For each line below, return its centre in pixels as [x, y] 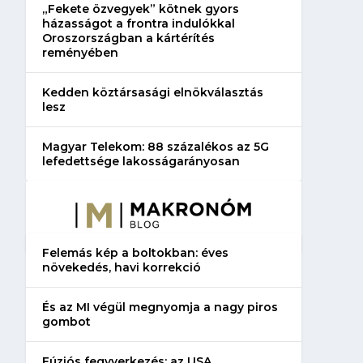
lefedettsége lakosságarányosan [141, 161]
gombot [66, 321]
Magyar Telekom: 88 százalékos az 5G [155, 146]
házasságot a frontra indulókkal [138, 23]
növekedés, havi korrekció [121, 267]
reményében [80, 52]
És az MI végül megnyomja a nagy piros [160, 307]
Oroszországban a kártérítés [128, 38]
